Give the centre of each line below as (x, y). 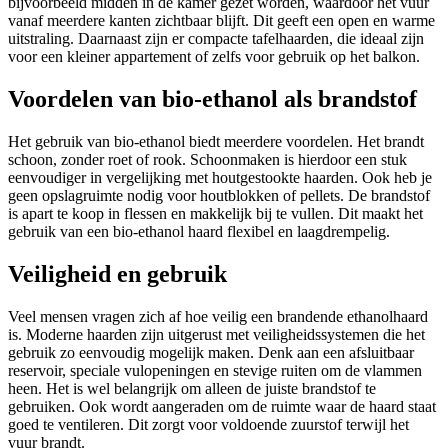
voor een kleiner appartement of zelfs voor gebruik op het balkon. (214, 56)
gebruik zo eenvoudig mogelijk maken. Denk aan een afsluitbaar (211, 352)
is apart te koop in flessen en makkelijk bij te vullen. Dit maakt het (215, 213)
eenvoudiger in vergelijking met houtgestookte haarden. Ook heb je (220, 177)
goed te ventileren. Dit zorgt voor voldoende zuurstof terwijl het (208, 424)
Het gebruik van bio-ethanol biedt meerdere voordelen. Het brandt (216, 141)
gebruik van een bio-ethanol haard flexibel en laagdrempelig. (199, 231)
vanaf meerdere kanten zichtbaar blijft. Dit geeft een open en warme (221, 20)
